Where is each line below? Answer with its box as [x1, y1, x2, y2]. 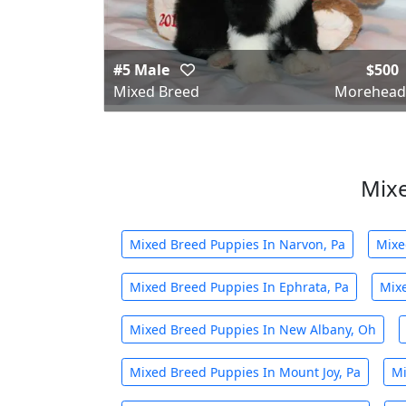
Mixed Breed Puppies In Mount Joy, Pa [130, 363, 361, 381]
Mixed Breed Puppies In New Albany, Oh [130, 321, 376, 338]
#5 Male [113, 60, 173, 80]
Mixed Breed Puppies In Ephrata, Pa [130, 278, 349, 295]
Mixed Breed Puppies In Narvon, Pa [130, 236, 345, 253]
